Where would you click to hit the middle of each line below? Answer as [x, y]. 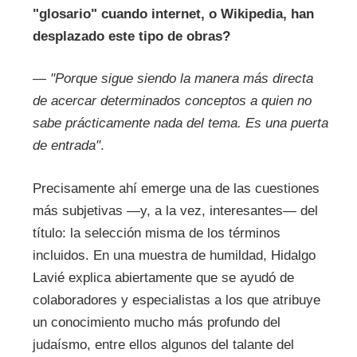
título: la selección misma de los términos [156, 233]
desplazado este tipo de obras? [131, 36]
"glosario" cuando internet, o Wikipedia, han [173, 14]
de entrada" [66, 146]
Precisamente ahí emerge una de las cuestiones [176, 188]
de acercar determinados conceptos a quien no [172, 101]
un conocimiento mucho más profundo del [156, 322]
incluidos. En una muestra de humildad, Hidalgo [174, 255]
